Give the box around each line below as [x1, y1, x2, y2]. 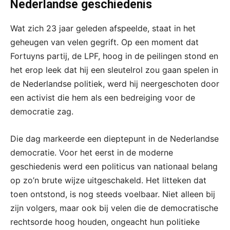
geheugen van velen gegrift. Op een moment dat [10, 36, 199, 47]
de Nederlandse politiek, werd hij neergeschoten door [10, 78, 219, 89]
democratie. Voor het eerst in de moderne [10, 147, 173, 158]
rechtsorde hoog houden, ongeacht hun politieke [10, 216, 200, 227]
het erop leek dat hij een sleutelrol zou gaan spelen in [10, 64, 218, 75]
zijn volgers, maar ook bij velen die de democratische [10, 202, 218, 213]
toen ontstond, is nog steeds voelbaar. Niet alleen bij [10, 188, 215, 199]
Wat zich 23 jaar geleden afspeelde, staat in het [10, 23, 196, 33]
